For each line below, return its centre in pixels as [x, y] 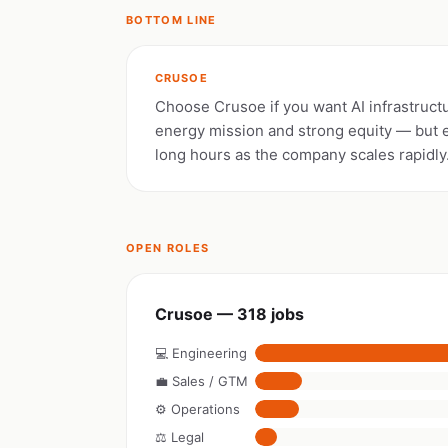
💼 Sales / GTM [201, 381]
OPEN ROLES [168, 248]
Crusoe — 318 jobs [229, 314]
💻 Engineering [201, 353]
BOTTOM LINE [171, 20]
